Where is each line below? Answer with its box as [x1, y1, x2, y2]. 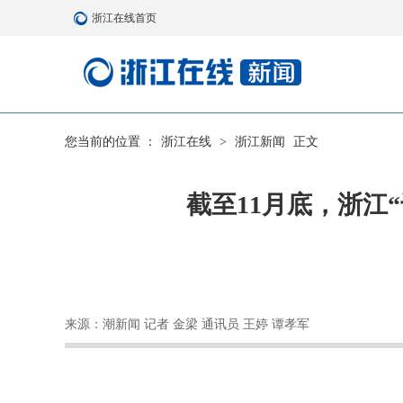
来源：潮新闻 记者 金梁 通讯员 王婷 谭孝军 [65, 318, 309, 331]
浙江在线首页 [92, 12, 157, 24]
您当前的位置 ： [65, 135, 157, 148]
